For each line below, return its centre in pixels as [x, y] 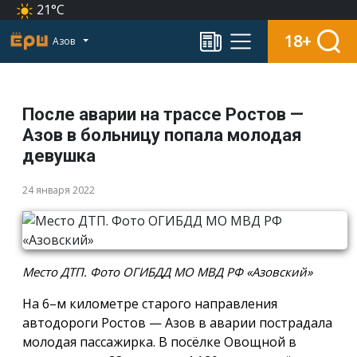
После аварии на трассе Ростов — [163, 114]
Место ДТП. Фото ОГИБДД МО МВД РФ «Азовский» [167, 271]
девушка [59, 155]
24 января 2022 [59, 190]
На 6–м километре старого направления [150, 303]
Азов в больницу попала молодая [162, 135]
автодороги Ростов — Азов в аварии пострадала [177, 322]
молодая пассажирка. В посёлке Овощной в [159, 341]
